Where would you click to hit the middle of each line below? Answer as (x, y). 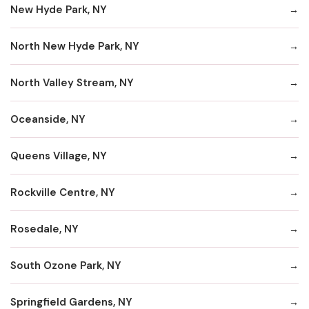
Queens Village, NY (59, 156)
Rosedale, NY (44, 229)
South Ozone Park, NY (66, 265)
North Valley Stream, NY (72, 82)
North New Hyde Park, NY (75, 46)
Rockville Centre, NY (63, 192)
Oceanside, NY (48, 119)
